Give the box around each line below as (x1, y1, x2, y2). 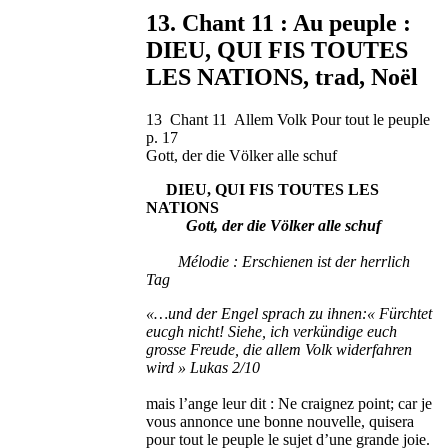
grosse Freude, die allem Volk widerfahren (146, 341, 413, 359)
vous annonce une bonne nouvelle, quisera (146, 413, 415, 431)
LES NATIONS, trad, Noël (146, 64, 419, 91)
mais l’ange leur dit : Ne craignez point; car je (146, 395, 433, 413)
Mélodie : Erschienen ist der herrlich (146, 253, 411, 271)
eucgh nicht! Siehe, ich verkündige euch (146, 323, 398, 341)
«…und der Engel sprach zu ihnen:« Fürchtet (146, 305, 433, 323)
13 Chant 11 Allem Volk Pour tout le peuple (146, 111, 431, 129)
